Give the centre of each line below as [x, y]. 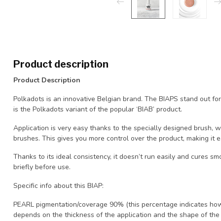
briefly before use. [42, 167]
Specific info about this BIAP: [58, 186]
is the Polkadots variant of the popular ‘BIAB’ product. [98, 109]
